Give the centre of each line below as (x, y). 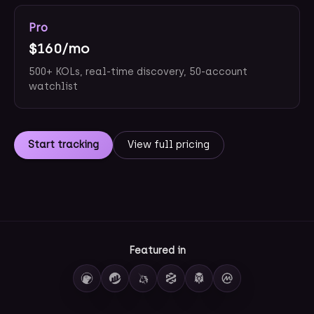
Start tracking (63, 145)
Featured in (157, 251)
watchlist (53, 87)
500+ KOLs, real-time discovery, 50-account (138, 72)
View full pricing (169, 145)
